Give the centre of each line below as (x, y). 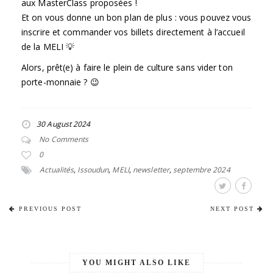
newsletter (151, 170)
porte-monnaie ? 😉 (62, 82)
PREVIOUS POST (50, 209)
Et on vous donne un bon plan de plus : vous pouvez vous (136, 18)
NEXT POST (232, 209)
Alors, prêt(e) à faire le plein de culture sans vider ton (127, 68)
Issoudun (93, 170)
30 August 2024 (64, 124)
